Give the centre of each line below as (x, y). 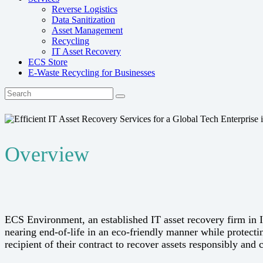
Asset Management (87, 31)
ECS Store (48, 62)
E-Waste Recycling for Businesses (92, 73)
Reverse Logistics (85, 9)
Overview (47, 155)
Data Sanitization (83, 20)
